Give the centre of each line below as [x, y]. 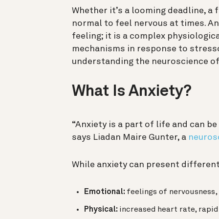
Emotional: [105, 192]
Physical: [102, 209]
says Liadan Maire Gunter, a [130, 137]
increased [137, 209]
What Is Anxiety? [132, 92]
